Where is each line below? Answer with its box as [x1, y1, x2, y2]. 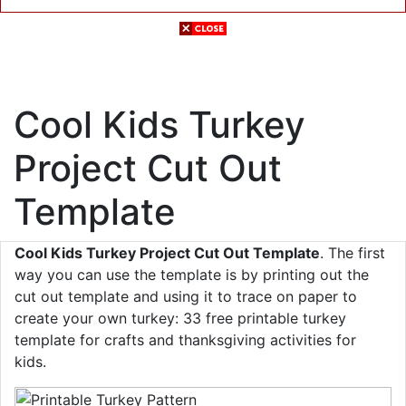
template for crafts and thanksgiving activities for [14, 331, 356, 349]
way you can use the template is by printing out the [14, 266, 369, 284]
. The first [320, 244, 385, 262]
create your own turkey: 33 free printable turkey [14, 309, 346, 327]
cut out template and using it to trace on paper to [14, 287, 357, 305]
